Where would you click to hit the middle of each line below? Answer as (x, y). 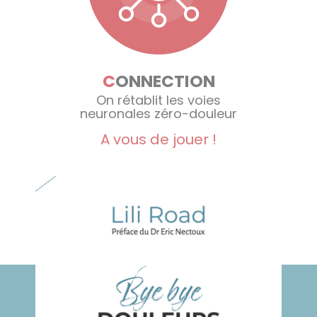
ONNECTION (165, 81)
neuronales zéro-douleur (158, 113)
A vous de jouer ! (158, 139)
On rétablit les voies (158, 100)
